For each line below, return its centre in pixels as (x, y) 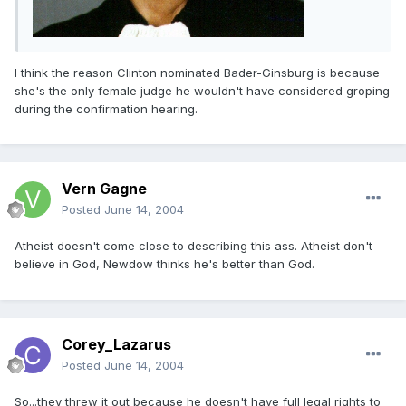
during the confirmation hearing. (106, 108)
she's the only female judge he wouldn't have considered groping (202, 90)
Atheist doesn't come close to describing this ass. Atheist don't (193, 246)
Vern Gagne (104, 189)
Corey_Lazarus (116, 345)
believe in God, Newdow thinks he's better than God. (164, 264)
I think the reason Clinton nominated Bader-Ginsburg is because (197, 72)
